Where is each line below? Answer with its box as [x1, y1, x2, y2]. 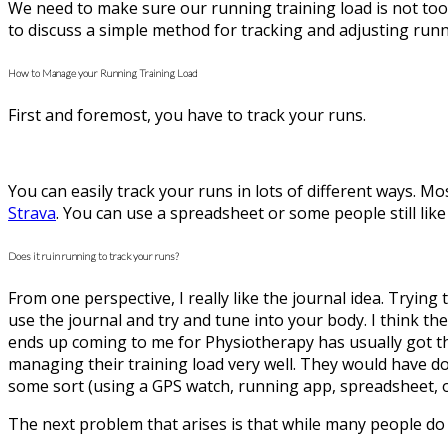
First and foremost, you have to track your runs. [8, 103, 366, 126]
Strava [8, 201, 56, 224]
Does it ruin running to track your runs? [8, 248, 179, 262]
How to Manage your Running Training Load [8, 65, 198, 79]
